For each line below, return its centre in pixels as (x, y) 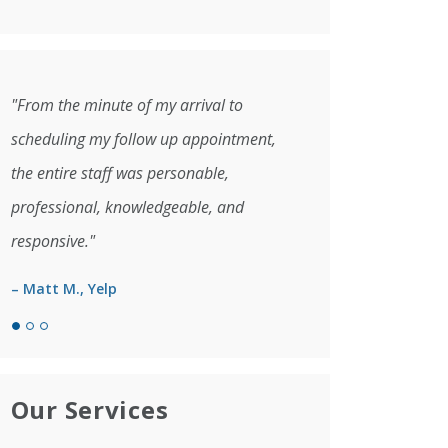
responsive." (52, 240)
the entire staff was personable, (119, 172)
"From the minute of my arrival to (126, 104)
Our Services (89, 409)
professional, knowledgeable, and (127, 206)
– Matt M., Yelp (63, 288)
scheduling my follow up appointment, (143, 138)
